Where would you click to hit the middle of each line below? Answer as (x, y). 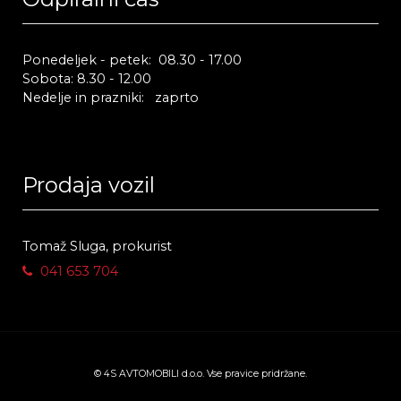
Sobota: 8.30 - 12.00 (121, 79)
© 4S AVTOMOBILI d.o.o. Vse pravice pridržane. (200, 374)
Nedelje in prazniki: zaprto (111, 98)
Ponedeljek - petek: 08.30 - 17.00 (132, 60)
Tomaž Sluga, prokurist (97, 246)
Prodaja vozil (89, 185)
